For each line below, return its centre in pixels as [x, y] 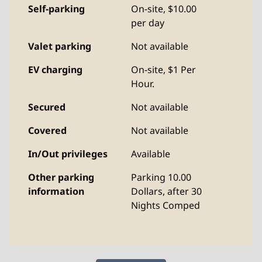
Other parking [61, 177]
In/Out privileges [68, 154]
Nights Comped [166, 205]
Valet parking [60, 46]
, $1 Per [180, 70]
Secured [47, 107]
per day [148, 23]
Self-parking [56, 9]
